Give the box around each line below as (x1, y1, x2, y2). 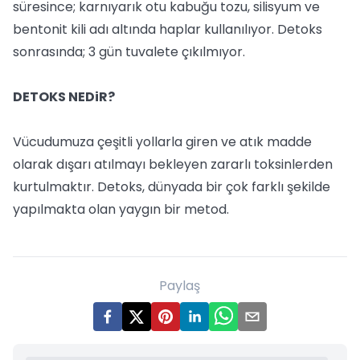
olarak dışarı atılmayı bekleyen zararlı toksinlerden (13, 155, 333, 174)
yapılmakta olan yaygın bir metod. (13, 200, 229, 219)
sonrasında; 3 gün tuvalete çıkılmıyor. (13, 43, 245, 61)
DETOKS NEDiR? (13, 88, 115, 106)
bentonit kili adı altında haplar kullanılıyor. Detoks (13, 20, 322, 39)
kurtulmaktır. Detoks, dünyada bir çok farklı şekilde (13, 178, 330, 196)
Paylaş (159, 276, 201, 295)
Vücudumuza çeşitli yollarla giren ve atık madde (13, 133, 312, 151)
